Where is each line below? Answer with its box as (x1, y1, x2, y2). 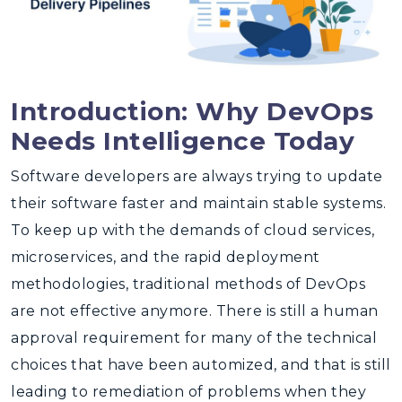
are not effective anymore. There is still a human (11, 302, 379, 319)
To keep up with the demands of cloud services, (11, 222, 374, 239)
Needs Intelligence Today (11, 126, 354, 156)
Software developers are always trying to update (11, 168, 383, 185)
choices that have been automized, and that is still (11, 356, 391, 373)
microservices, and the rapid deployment (11, 249, 320, 266)
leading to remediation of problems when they (11, 383, 366, 400)
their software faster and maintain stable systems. (11, 195, 386, 212)
